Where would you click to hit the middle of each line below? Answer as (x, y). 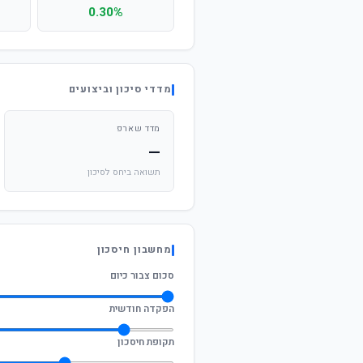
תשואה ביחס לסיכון (124, 173)
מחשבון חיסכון (134, 250)
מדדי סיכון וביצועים (120, 89)
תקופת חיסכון (146, 342)
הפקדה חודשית (142, 309)
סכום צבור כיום (142, 275)
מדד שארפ (138, 129)
